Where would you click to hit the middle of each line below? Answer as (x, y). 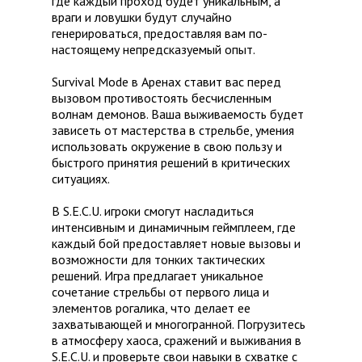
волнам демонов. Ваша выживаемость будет (178, 114)
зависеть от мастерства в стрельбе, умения (173, 130)
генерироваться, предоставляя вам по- (160, 34)
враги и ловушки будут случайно (142, 17)
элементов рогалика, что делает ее (151, 308)
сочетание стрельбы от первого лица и (160, 292)
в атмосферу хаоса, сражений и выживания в (177, 341)
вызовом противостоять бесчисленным (162, 98)
